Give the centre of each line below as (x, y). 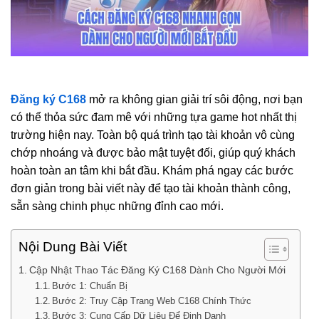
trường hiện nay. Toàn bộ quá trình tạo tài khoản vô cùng (153, 135)
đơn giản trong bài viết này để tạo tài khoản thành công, (151, 188)
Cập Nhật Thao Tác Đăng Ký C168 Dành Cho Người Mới (157, 270)
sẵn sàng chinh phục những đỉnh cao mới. (117, 206)
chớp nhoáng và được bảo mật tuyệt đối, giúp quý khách (153, 152)
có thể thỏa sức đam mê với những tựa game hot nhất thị (154, 117)
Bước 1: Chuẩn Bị (90, 286)
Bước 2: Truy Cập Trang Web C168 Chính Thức (152, 301)
